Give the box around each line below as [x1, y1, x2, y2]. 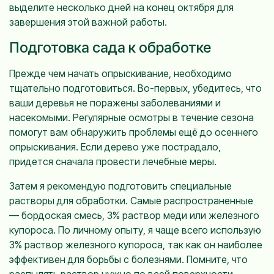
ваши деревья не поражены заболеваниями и [9, 96, 221, 109]
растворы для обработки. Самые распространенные [9, 194, 253, 207]
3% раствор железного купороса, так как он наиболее [9, 238, 262, 251]
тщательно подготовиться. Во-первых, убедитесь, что [9, 81, 262, 94]
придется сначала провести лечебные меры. [9, 155, 217, 168]
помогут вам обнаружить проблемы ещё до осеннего [9, 125, 258, 138]
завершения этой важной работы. [9, 15, 167, 28]
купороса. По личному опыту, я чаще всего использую [9, 223, 261, 236]
